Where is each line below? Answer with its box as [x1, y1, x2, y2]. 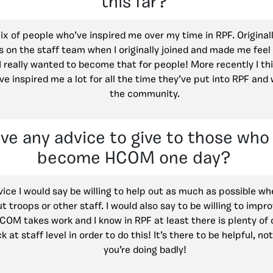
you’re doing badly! [103, 245, 186, 255]
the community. [110, 89, 180, 99]
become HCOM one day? [37, 150, 231, 168]
